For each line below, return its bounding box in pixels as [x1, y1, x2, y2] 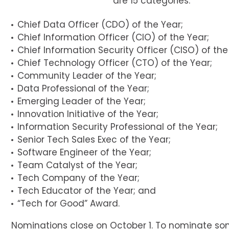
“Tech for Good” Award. [17, 197, 120, 210]
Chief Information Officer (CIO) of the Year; [17, 31, 209, 43]
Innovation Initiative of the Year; [17, 107, 158, 120]
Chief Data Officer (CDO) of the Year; [17, 18, 183, 31]
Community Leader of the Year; [17, 69, 156, 82]
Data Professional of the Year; [17, 82, 149, 95]
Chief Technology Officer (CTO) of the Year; [17, 56, 212, 69]
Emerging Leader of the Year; [17, 95, 146, 107]
